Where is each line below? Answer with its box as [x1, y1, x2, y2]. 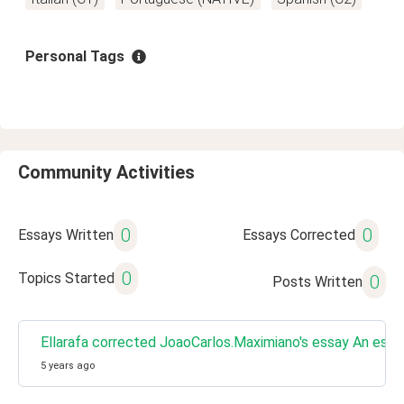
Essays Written [18, 226, 114, 243]
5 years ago [41, 360, 95, 372]
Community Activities [18, 161, 195, 183]
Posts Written [271, 273, 363, 290]
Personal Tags [25, 48, 124, 65]
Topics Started [18, 270, 115, 287]
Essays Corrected [242, 226, 355, 243]
